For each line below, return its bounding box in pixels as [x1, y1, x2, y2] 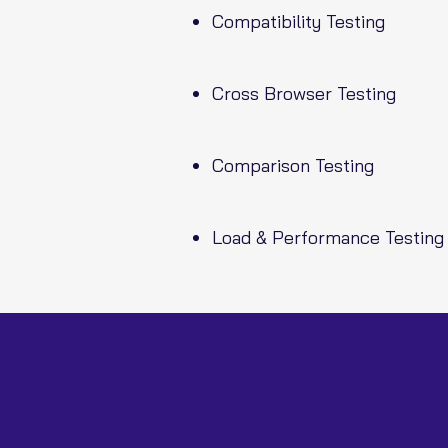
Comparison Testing [212, 154, 374, 177]
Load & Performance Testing [212, 226, 444, 249]
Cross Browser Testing [212, 82, 396, 105]
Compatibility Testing [212, 10, 385, 33]
